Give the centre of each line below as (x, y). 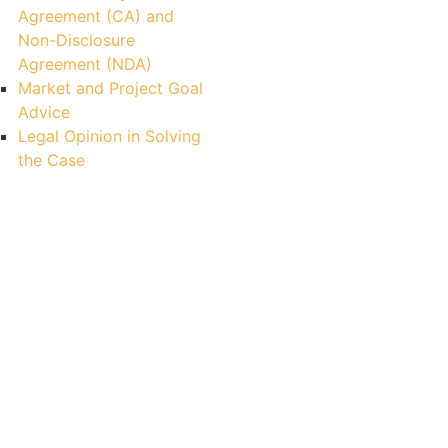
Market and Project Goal (110, 88)
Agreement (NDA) (85, 64)
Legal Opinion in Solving (109, 136)
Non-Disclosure (76, 40)
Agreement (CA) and (96, 16)
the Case (51, 160)
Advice (44, 112)
